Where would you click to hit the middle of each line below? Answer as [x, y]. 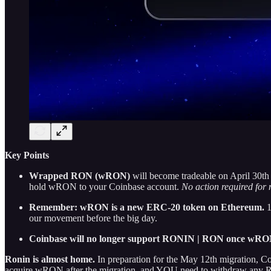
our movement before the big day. [93, 218]
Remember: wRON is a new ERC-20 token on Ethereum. [148, 207]
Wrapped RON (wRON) [81, 175]
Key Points [27, 155]
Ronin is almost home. [50, 259]
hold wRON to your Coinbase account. [105, 186]
